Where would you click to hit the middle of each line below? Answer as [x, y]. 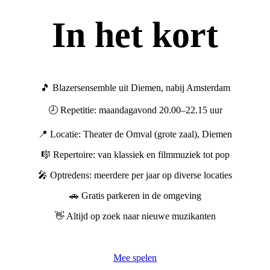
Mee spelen [135, 258]
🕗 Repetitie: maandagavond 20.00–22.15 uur [135, 110]
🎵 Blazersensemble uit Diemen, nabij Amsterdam [135, 88]
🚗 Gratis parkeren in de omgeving [135, 196]
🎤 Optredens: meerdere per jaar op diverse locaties [135, 175]
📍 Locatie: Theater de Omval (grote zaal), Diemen [135, 134]
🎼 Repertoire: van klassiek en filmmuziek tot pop [135, 155]
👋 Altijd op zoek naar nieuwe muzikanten [135, 216]
